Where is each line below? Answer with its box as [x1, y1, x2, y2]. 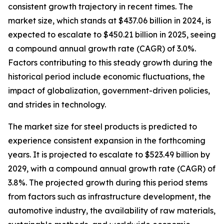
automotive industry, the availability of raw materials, [8, 205, 215, 216]
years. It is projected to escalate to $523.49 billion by [8, 149, 210, 160]
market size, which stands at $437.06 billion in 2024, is [8, 15, 211, 26]
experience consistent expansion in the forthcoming [8, 135, 205, 146]
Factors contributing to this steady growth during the [8, 57, 212, 68]
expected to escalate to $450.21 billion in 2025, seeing [8, 29, 216, 40]
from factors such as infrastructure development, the [8, 191, 211, 202]
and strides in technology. [8, 99, 106, 110]
